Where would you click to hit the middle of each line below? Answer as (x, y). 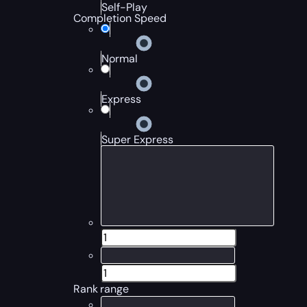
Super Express (138, 139)
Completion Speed (120, 18)
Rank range (101, 289)
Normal (120, 59)
